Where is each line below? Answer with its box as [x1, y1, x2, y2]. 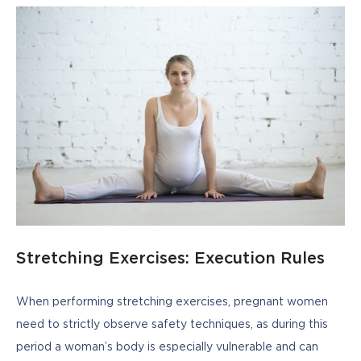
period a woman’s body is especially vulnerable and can [16, 342, 318, 352]
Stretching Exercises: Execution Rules [16, 251, 325, 267]
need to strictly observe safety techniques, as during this [16, 319, 328, 330]
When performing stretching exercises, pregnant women [16, 297, 328, 307]
